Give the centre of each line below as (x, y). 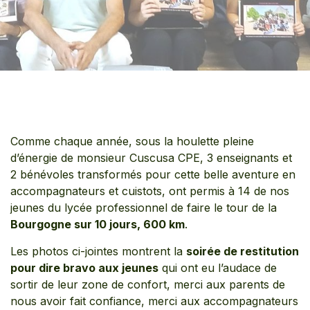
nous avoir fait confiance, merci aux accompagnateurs (154, 301)
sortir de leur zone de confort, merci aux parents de (148, 284)
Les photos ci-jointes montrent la (98, 251)
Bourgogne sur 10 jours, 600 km (98, 224)
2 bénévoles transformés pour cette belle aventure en (153, 174)
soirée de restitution (243, 251)
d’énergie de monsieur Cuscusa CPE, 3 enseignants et (151, 158)
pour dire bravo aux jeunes (84, 268)
